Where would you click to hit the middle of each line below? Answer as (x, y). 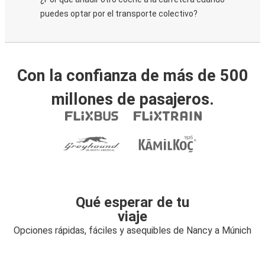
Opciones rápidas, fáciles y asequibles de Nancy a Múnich (132, 230)
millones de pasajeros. (132, 99)
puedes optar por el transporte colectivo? (119, 14)
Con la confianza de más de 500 (132, 76)
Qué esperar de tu (132, 202)
